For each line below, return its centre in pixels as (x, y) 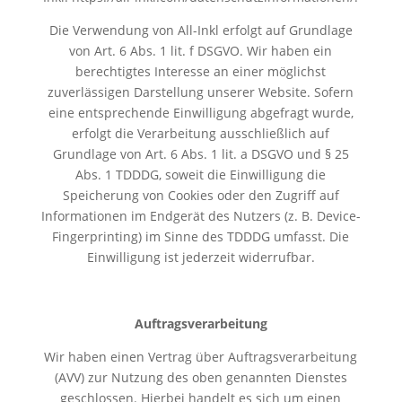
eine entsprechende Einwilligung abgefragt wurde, (201, 112)
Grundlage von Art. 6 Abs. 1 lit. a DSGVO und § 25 (201, 153)
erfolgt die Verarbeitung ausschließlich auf (201, 133)
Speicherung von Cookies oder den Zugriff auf (201, 195)
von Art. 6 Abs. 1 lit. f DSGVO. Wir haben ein (201, 50)
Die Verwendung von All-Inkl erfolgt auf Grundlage (201, 30)
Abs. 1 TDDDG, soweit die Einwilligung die (201, 174)
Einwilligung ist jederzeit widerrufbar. (201, 257)
